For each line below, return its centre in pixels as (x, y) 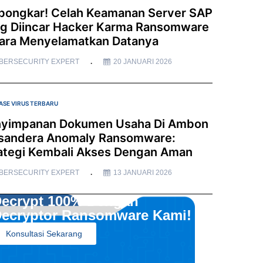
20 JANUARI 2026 (142, 61)
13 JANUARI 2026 (142, 172)
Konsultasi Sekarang (44, 233)
